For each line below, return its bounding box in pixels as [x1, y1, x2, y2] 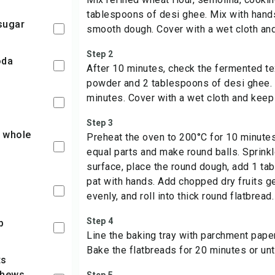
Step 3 [87, 118, 113, 128]
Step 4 [87, 216, 113, 226]
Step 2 [87, 49, 113, 59]
